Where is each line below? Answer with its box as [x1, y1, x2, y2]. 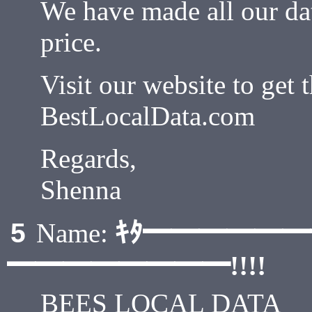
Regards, [40, 143, 136, 173]
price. [40, 27, 102, 57]
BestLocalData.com [40, 101, 255, 131]
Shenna [40, 175, 121, 205]
